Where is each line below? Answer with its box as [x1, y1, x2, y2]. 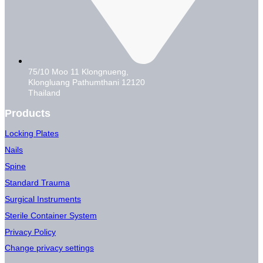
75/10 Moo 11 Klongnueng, [28, 67, 129, 77]
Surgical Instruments [5, 194, 81, 204]
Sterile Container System [5, 210, 97, 220]
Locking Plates [5, 128, 59, 138]
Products [5, 107, 50, 120]
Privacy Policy [5, 227, 56, 237]
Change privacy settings [5, 243, 94, 253]
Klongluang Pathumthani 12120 [28, 77, 145, 87]
